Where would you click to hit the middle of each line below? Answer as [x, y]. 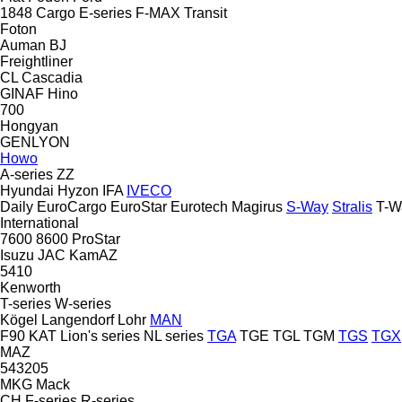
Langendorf [78, 319]
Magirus [257, 206]
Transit [205, 13]
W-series [83, 303]
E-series [105, 13]
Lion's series [100, 336]
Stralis [352, 206]
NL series [174, 336]
